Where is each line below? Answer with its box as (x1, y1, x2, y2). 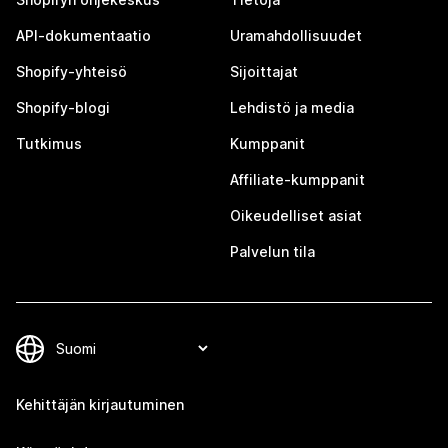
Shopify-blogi (16, 99, 110, 117)
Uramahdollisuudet (230, 27, 362, 45)
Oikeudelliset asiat (230, 207, 362, 225)
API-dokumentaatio (16, 27, 151, 45)
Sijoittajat (230, 63, 298, 81)
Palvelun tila (230, 243, 315, 261)
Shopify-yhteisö (16, 63, 127, 81)
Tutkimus (16, 135, 82, 153)
